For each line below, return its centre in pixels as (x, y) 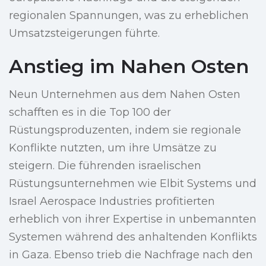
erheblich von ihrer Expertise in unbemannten (133, 219)
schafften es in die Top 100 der (90, 113)
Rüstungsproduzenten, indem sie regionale (125, 130)
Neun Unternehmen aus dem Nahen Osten (125, 95)
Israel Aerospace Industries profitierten (112, 202)
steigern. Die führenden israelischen (105, 166)
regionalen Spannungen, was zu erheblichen (129, 16)
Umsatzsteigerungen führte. (84, 34)
